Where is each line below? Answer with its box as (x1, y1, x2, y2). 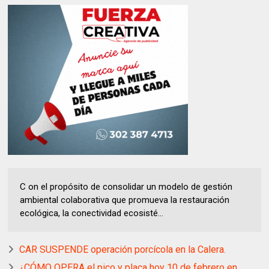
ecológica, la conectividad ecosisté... (20, 208, 164, 219)
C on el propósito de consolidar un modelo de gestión (20, 181, 233, 193)
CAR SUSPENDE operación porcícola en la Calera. (19, 244, 226, 256)
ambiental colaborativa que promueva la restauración (20, 195, 230, 206)
